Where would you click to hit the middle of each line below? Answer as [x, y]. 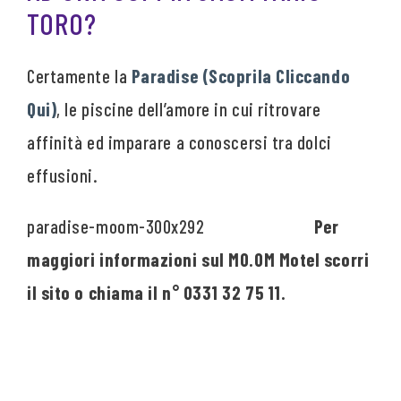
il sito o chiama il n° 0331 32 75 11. [157, 293]
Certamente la [79, 75]
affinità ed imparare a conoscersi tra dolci [179, 141]
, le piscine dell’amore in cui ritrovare [189, 108]
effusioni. [63, 175]
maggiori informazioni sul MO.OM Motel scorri [198, 260]
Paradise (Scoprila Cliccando [241, 75]
